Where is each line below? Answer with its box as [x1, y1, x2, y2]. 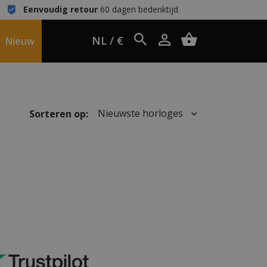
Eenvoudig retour [23, 4, 98, 15]
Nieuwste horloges [98, 107, 186, 120]
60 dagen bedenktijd [97, 4, 178, 15]
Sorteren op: [29, 107, 88, 120]
